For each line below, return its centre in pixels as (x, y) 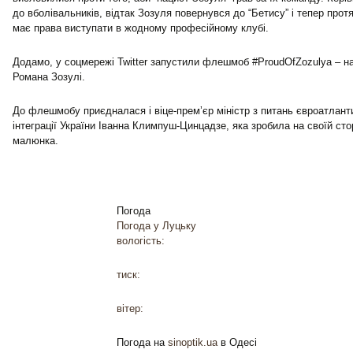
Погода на (142, 342)
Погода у (139, 226)
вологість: (141, 241)
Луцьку (179, 226)
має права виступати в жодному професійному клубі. (141, 28)
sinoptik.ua (193, 342)
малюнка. (35, 141)
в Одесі (237, 342)
